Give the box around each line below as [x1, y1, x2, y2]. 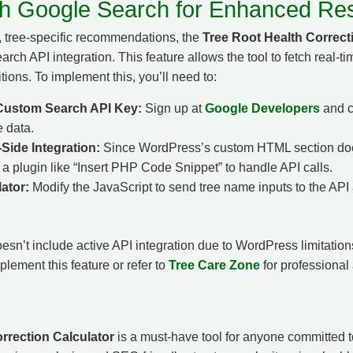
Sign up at [142, 101, 205, 115]
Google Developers [205, 101, 320, 115]
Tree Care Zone [169, 258, 260, 272]
